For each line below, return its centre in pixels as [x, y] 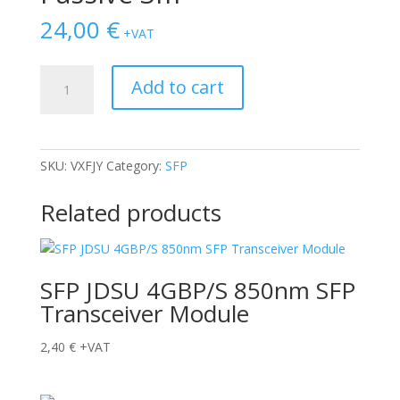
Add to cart [177, 87]
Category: [135, 166]
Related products [130, 213]
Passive [61, 157]
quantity [62, 198]
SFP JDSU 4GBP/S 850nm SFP [197, 291]
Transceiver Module [144, 314]
